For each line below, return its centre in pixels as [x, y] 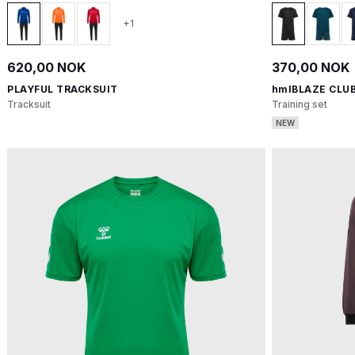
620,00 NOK [46, 67]
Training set [299, 104]
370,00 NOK [310, 67]
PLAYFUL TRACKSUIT [63, 89]
